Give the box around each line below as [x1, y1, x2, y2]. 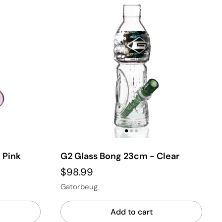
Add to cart [110, 206, 153, 217]
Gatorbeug [60, 181, 98, 192]
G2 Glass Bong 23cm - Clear [60, 150, 179, 163]
